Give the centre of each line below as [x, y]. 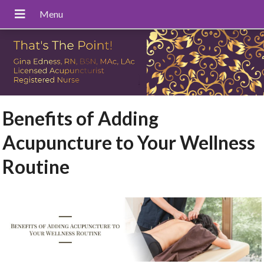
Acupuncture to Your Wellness [129, 143]
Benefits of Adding [81, 118]
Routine [36, 167]
